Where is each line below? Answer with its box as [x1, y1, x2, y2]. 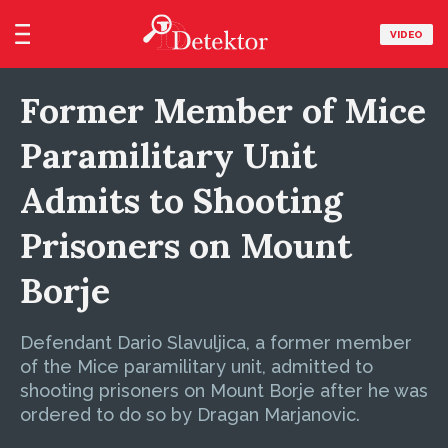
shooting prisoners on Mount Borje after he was [20, 380, 428, 401]
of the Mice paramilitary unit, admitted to [20, 356, 373, 377]
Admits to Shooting [20, 178, 343, 223]
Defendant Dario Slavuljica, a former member [20, 332, 412, 353]
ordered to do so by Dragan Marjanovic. [20, 404, 360, 425]
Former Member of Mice [20, 88, 426, 133]
